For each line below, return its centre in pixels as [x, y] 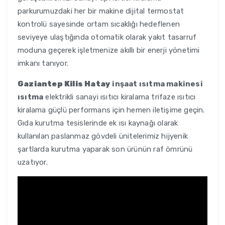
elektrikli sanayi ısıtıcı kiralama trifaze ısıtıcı [120, 97]
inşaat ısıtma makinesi [157, 84]
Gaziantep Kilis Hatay [64, 84]
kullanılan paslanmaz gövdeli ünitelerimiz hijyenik [103, 136]
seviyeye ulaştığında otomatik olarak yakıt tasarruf [107, 37]
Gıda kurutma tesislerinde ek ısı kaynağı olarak [98, 123]
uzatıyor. [33, 162]
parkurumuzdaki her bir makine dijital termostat [101, 11]
